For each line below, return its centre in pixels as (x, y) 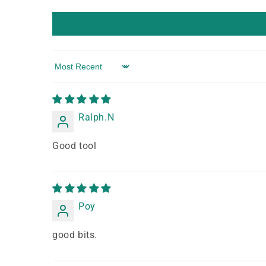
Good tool (75, 146)
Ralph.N (96, 118)
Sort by (68, 72)
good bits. (75, 235)
